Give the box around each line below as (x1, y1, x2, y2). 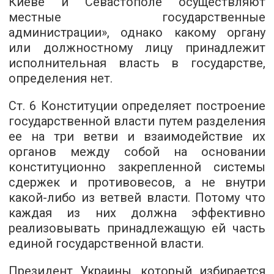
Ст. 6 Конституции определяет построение (9, 98, 265, 113)
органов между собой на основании (9, 144, 265, 159)
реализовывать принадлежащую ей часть (9, 221, 265, 235)
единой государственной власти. (9, 236, 204, 251)
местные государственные (9, 10, 265, 24)
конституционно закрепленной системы (9, 160, 265, 174)
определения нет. (9, 71, 113, 86)
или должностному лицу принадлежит (9, 40, 265, 55)
